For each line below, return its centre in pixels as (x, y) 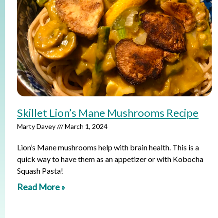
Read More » (41, 187)
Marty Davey (37, 126)
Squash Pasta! (40, 171)
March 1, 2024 (85, 126)
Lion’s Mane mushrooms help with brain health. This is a (108, 147)
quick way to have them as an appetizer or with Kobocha (110, 159)
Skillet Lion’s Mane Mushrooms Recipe (108, 113)
